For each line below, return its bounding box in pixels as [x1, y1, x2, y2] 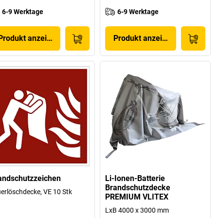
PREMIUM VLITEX [105, 192, 169, 201]
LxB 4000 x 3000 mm [105, 206, 169, 214]
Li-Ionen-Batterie [105, 173, 165, 183]
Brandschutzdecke [105, 182, 171, 192]
